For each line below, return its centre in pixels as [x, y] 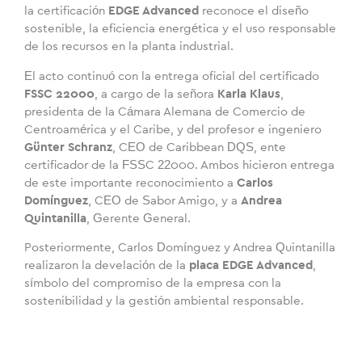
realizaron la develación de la [107, 265]
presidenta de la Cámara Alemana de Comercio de [165, 112]
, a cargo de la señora [156, 94]
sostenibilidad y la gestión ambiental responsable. [164, 301]
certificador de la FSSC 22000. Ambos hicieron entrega [179, 165]
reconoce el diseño [254, 11]
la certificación [66, 11]
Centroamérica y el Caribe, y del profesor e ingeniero [173, 129]
